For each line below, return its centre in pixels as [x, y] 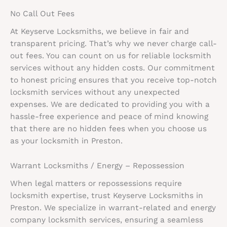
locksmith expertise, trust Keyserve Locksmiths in [107, 195]
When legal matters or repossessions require [96, 183]
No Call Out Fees [42, 14]
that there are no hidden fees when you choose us [108, 129]
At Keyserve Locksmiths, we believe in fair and [100, 32]
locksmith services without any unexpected [95, 92]
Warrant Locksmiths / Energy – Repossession [97, 165]
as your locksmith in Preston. [66, 141]
